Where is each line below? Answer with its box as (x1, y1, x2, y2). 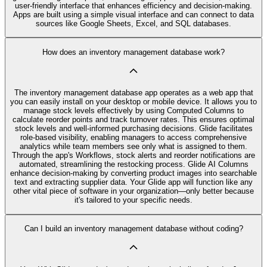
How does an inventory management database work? (42, 47, 225, 57)
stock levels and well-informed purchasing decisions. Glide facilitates (14, 124, 253, 133)
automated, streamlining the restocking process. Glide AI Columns (18, 160, 249, 169)
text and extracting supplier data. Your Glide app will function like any (14, 178, 253, 187)
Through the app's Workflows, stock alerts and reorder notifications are (12, 151, 255, 160)
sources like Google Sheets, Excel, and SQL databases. (36, 18, 231, 28)
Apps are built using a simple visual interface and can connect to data (13, 10, 254, 19)
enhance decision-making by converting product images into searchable (10, 169, 257, 178)
